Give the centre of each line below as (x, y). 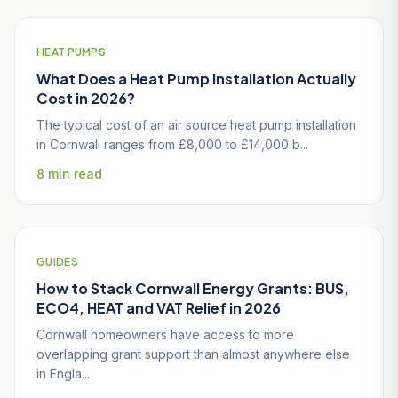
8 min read (69, 173)
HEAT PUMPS (71, 52)
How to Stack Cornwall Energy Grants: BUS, (193, 288)
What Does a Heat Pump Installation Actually (196, 78)
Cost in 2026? (86, 98)
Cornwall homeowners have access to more (165, 334)
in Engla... (63, 373)
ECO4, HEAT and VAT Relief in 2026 (159, 307)
